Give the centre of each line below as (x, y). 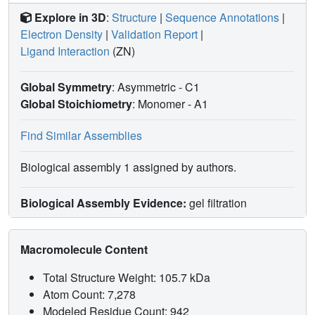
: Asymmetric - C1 (157, 86)
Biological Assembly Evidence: (103, 202)
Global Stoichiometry (76, 103)
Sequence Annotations (222, 17)
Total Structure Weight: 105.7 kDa (128, 277)
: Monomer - (163, 103)
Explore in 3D (70, 17)
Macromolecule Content (85, 249)
